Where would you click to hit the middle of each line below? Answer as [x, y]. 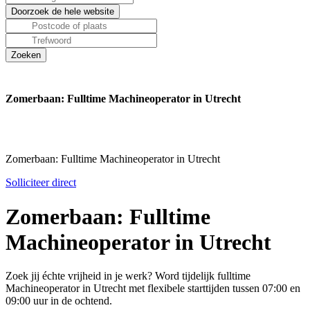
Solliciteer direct [41, 183]
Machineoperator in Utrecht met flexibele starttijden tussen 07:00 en [153, 289]
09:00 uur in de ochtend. [59, 301]
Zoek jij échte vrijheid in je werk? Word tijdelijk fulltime [128, 276]
